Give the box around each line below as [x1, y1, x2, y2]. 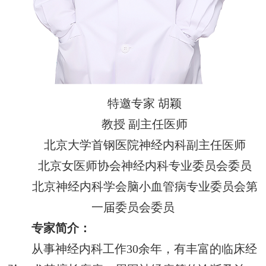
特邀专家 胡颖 [107, 97, 182, 110]
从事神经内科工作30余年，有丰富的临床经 [31, 243, 258, 256]
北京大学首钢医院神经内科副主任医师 [43, 139, 246, 152]
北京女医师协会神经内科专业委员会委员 [37, 160, 252, 173]
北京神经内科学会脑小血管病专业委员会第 [31, 180, 258, 194]
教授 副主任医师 [102, 118, 188, 131]
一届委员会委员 [91, 201, 175, 214]
